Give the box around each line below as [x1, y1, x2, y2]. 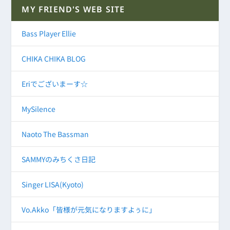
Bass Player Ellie [22, 28, 76, 39]
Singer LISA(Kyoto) [22, 179, 84, 189]
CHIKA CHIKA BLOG [22, 53, 86, 64]
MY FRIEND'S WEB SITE [22, 3, 125, 15]
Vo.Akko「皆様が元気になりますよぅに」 [22, 204, 157, 215]
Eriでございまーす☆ [22, 78, 88, 89]
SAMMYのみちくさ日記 [22, 154, 96, 164]
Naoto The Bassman [22, 128, 89, 139]
